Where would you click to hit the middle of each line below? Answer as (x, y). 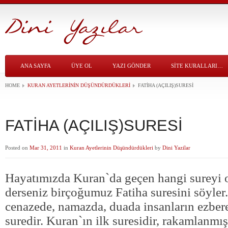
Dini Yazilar (176, 148)
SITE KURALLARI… (197, 66)
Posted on (17, 148)
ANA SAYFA (36, 66)
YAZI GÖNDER (132, 66)
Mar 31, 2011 (46, 148)
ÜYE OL (82, 66)
